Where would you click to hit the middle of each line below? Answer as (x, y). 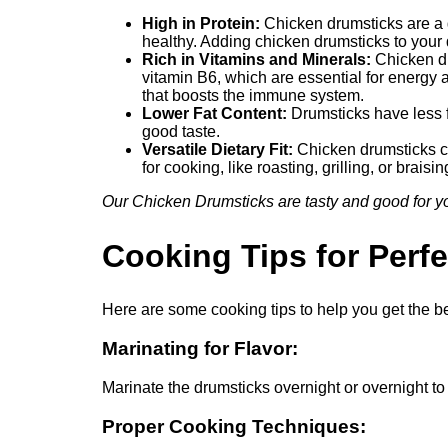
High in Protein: (201, 24)
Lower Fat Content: (214, 114)
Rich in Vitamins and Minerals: (256, 60)
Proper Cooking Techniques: (234, 426)
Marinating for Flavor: (200, 349)
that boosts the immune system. (253, 96)
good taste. (181, 132)
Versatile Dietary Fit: (217, 150)
